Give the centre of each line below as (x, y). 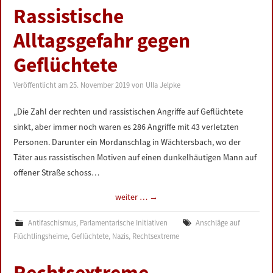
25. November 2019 (100, 85)
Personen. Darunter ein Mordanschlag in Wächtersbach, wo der (127, 142)
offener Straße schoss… (57, 172)
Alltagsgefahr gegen (102, 40)
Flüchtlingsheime (41, 236)
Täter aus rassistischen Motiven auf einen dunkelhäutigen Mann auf (135, 157)
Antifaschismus (52, 223)
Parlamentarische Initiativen (123, 223)
